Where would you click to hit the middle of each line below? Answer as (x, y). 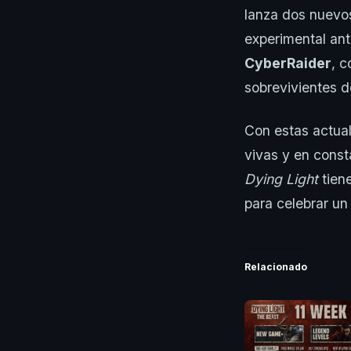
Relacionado (276, 266)
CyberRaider (288, 63)
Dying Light (281, 179)
